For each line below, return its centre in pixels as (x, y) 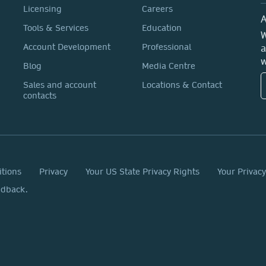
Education (162, 28)
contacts (40, 96)
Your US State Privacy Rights (142, 172)
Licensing (42, 9)
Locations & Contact (182, 85)
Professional (167, 47)
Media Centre (169, 66)
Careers (157, 9)
